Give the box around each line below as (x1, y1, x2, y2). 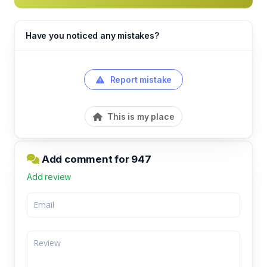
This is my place (105, 111, 175, 122)
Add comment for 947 (39, 153, 151, 165)
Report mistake (107, 74, 172, 85)
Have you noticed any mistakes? (26, 30, 159, 41)
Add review (27, 171, 72, 182)
